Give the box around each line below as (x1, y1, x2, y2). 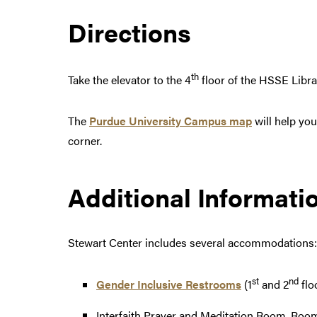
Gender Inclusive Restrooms (96, 276, 241, 293)
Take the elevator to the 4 (68, 71, 191, 88)
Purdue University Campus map (89, 113, 252, 129)
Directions (68, 13, 191, 51)
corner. (68, 132, 102, 149)
